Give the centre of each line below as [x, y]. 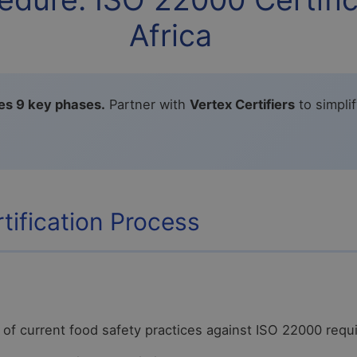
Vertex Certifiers [242, 105]
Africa [171, 36]
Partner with [147, 105]
